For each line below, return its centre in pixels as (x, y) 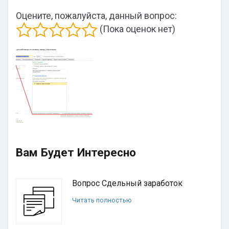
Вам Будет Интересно (76, 152)
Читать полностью (102, 200)
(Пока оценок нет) (136, 29)
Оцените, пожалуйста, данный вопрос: (96, 16)
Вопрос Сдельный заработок (127, 183)
